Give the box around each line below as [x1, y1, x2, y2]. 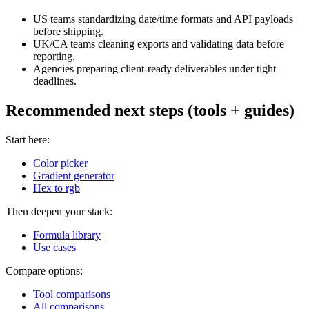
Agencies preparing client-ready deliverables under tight [33, 63, 276, 75]
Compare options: [6, 264, 83, 277]
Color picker [33, 157, 88, 169]
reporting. [33, 50, 75, 63]
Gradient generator [33, 169, 114, 181]
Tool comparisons [33, 288, 110, 300]
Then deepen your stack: [6, 205, 112, 217]
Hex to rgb [33, 181, 80, 194]
